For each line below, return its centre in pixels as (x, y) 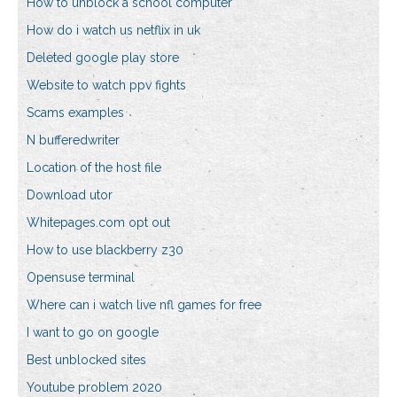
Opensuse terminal (81, 278)
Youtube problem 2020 (94, 388)
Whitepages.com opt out (98, 223)
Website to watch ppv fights (106, 86)
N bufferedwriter (73, 140)
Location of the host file (94, 168)
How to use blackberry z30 (105, 250)
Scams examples (75, 113)
